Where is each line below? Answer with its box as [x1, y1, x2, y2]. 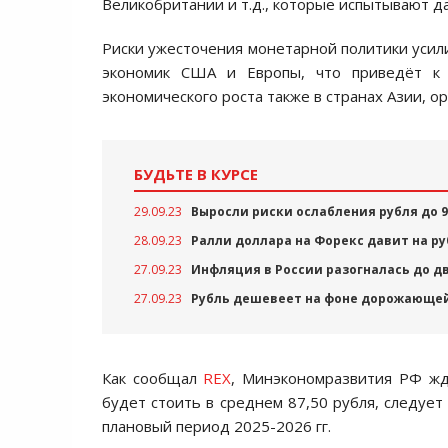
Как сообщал [102, 368, 204, 388]
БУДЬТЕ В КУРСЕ [134, 164, 258, 184]
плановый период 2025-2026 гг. [102, 416, 331, 436]
